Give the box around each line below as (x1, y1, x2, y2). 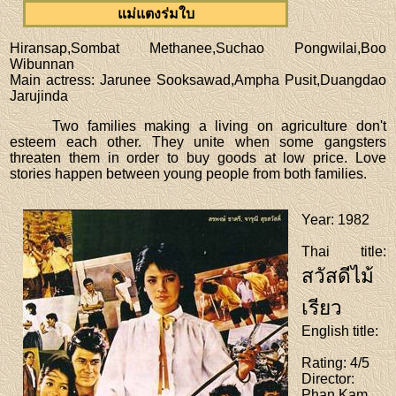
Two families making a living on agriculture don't (52, 118, 386, 133)
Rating (301, 354, 344, 370)
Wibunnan (10, 56, 75, 72)
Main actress (10, 72, 92, 88)
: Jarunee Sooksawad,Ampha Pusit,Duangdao (91, 72, 386, 88)
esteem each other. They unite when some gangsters (10, 133, 386, 149)
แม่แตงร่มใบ (117, 5, 194, 21)
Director (301, 370, 352, 386)
